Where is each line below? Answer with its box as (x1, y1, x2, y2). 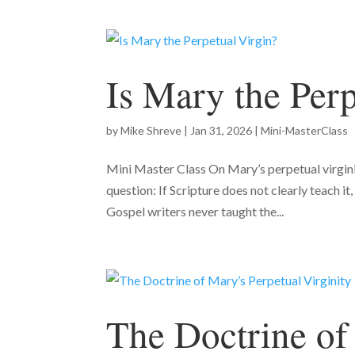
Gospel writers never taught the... (106, 203, 284, 219)
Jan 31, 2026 (190, 123, 253, 137)
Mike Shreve (120, 123, 182, 137)
